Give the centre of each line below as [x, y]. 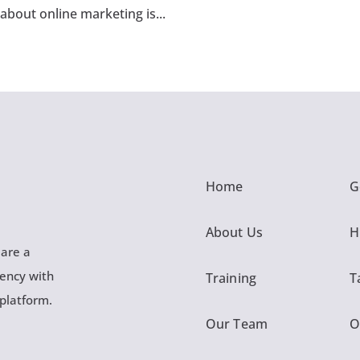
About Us [234, 232]
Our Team [237, 323]
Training [231, 278]
